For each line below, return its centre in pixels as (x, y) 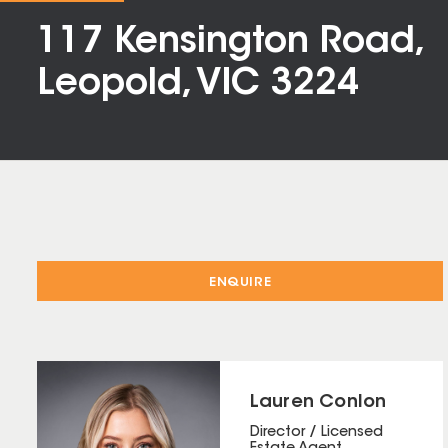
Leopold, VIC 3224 (198, 85)
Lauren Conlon (318, 403)
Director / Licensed (316, 433)
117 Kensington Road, (229, 43)
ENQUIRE (240, 282)
